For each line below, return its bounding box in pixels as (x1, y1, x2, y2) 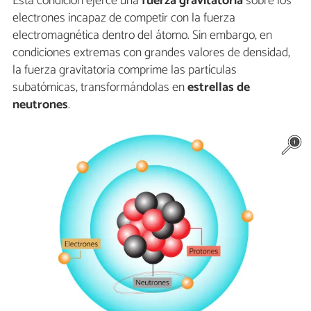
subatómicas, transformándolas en (12, 76, 187, 98)
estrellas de (187, 76, 250, 98)
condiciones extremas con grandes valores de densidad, (12, 42, 290, 63)
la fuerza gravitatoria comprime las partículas (12, 59, 237, 81)
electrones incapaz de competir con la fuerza (12, 7, 235, 28)
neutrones (12, 94, 68, 115)
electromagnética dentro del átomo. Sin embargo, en (12, 24, 272, 46)
